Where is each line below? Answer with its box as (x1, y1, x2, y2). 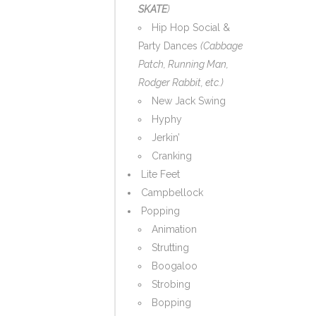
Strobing (152, 279, 190, 290)
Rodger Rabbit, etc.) (138, 77, 224, 88)
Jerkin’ (152, 132, 180, 143)
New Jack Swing (152, 95, 226, 107)
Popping (141, 205, 180, 217)
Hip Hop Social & (152, 22, 230, 33)
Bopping (152, 297, 191, 308)
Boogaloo (152, 260, 197, 272)
